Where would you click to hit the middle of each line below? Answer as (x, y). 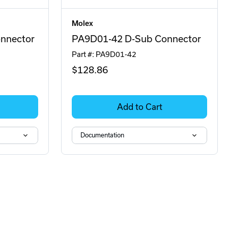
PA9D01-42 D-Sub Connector (136, 39)
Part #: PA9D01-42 (104, 54)
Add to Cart (139, 107)
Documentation (102, 135)
